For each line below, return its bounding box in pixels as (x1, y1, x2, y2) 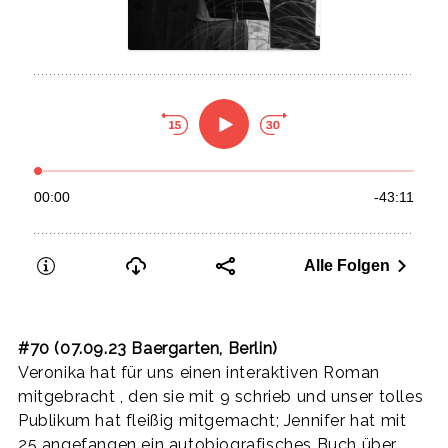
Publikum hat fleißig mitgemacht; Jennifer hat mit (18, 410, 407, 430)
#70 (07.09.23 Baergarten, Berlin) (18, 338, 278, 358)
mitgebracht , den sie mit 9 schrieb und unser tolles (18, 386, 424, 406)
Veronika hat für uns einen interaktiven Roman (18, 362, 381, 382)
